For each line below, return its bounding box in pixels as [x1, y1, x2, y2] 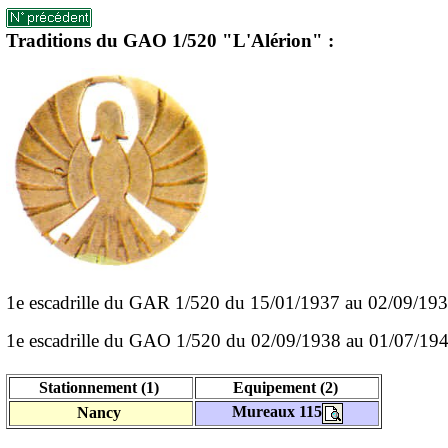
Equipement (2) [232, 379, 342, 396]
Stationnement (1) [39, 379, 163, 396]
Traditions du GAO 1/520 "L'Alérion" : [6, 30, 334, 51]
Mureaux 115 [231, 403, 322, 421]
